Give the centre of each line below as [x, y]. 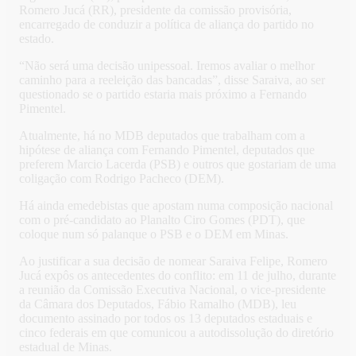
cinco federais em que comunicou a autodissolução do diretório [176, 333]
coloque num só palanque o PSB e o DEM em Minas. [154, 234]
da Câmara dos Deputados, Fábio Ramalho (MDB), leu [158, 304]
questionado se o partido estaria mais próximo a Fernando [163, 95]
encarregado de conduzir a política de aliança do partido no [166, 25]
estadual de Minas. [66, 347]
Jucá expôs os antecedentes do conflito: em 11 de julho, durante [178, 276]
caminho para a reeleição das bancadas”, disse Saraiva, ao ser [172, 80]
